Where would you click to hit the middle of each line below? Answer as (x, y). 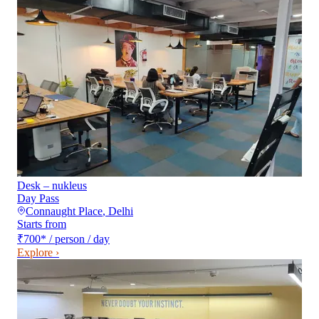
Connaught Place (64, 211)
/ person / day (79, 239)
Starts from (42, 224)
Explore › (38, 253)
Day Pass (38, 199)
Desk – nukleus (52, 186)
